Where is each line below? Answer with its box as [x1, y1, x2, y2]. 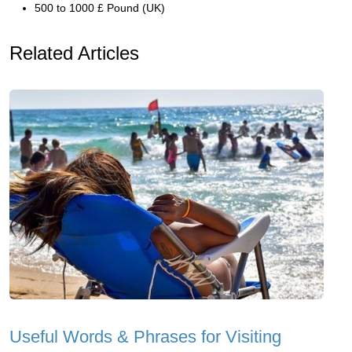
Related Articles [9, 42, 139, 64]
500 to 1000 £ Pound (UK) [35, 2, 165, 14]
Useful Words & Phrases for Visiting [9, 327, 281, 347]
